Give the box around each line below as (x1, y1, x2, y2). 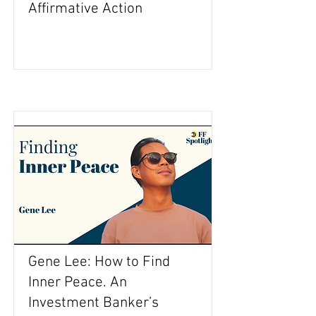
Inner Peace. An (28, 274, 127, 291)
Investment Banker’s (28, 294, 159, 312)
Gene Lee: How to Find (28, 253, 170, 271)
